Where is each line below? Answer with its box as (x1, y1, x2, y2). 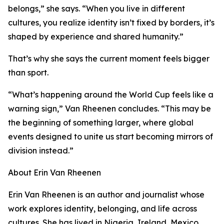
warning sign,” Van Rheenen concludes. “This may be (8, 103, 211, 114)
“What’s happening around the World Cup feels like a (8, 89, 213, 100)
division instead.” (8, 145, 73, 156)
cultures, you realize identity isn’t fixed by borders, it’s (8, 17, 214, 28)
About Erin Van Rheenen (8, 167, 101, 178)
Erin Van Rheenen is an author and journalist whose (8, 189, 204, 200)
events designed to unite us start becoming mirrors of (8, 131, 213, 142)
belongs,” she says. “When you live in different (8, 3, 185, 14)
